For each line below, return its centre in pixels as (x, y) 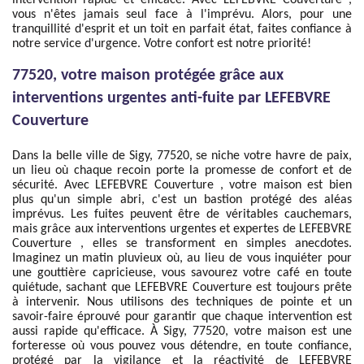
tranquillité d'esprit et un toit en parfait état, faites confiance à (182, 29)
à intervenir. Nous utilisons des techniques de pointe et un (182, 302)
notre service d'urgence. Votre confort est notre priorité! (162, 44)
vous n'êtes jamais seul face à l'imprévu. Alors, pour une (182, 15)
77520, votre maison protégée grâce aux (148, 76)
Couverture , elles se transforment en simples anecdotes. (182, 244)
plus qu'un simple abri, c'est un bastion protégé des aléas (182, 200)
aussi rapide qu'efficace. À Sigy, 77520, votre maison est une (182, 331)
